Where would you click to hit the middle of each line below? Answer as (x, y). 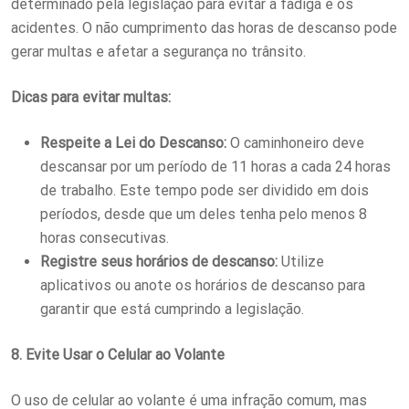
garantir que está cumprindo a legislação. (172, 309)
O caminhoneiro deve (295, 142)
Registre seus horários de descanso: (159, 261)
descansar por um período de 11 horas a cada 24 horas (215, 166)
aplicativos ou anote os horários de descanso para (203, 285)
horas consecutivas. (105, 237)
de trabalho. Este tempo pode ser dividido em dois (204, 190)
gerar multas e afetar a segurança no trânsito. (158, 51)
